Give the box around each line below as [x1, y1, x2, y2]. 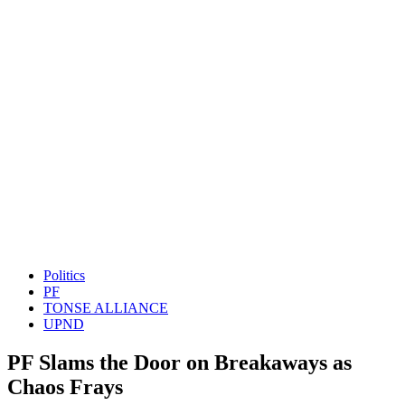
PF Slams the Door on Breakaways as [7, 350, 352, 374]
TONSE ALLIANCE [43, 300, 168, 316]
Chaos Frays [7, 374, 123, 399]
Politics [43, 268, 85, 283]
